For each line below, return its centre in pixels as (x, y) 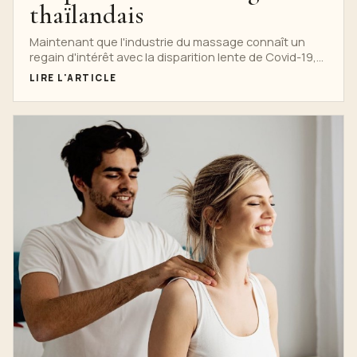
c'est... (46, 72)
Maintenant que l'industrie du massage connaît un (167, 42)
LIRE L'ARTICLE (73, 78)
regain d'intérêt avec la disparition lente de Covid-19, (173, 57)
